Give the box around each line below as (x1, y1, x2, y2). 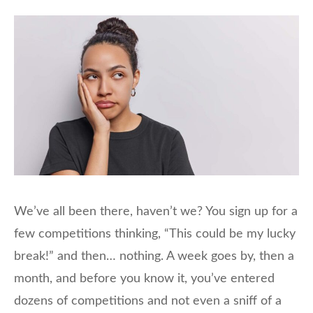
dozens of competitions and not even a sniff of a (14, 295, 282, 308)
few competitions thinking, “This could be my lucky (14, 228, 296, 241)
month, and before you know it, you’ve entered (14, 272, 275, 286)
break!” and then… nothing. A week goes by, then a (14, 250, 294, 263)
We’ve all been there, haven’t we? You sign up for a (14, 205, 298, 219)
